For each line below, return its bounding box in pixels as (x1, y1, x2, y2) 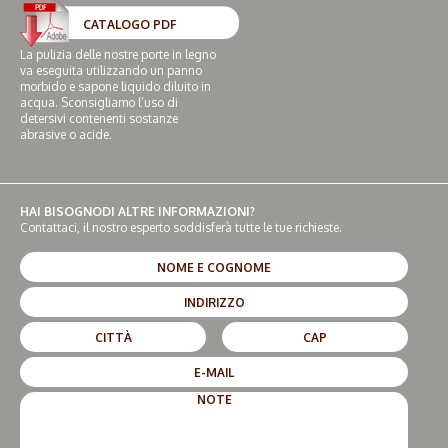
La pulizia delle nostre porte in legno (20, 47, 216, 63)
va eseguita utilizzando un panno (20, 63, 202, 79)
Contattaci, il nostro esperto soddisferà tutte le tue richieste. (20, 220, 342, 236)
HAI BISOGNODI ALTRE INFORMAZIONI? (20, 204, 255, 220)
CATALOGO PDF (83, 17, 177, 33)
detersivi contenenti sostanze (20, 111, 178, 127)
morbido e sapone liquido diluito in (20, 79, 211, 95)
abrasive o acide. (20, 127, 112, 143)
